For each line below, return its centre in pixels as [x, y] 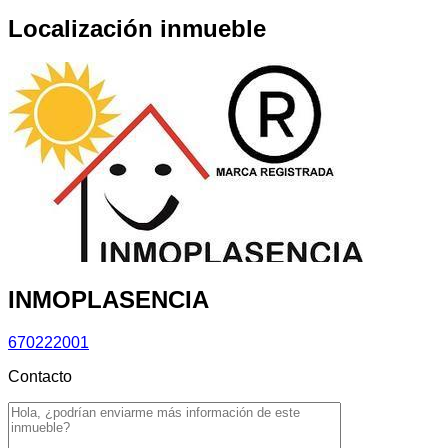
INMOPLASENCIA [108, 300]
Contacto [40, 377]
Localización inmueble [137, 28]
